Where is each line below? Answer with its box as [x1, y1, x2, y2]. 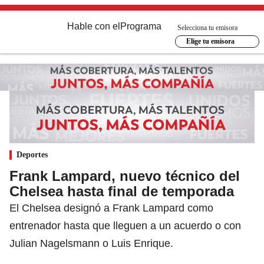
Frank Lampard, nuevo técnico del [9, 167, 240, 184]
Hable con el [67, 21, 120, 31]
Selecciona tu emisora [177, 23, 237, 32]
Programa [120, 21, 161, 31]
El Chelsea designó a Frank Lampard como [9, 202, 213, 214]
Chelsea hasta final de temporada [9, 183, 234, 199]
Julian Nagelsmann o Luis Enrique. [9, 237, 173, 249]
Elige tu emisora [186, 37, 235, 45]
